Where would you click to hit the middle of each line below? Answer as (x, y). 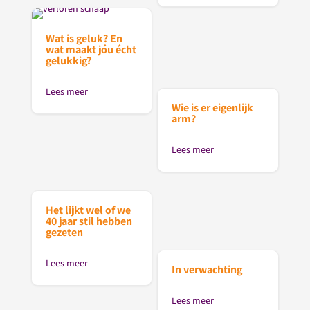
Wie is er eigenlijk (213, 108)
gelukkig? (68, 61)
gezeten (64, 232)
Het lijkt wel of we (88, 210)
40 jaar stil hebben (89, 221)
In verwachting (207, 270)
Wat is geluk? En (84, 39)
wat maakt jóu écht (91, 50)
